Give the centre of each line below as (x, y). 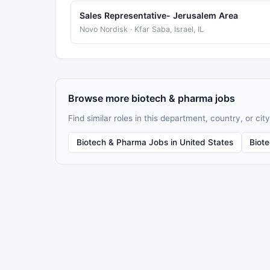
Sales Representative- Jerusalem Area (159, 16)
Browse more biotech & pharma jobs (152, 98)
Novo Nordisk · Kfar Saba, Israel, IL (141, 30)
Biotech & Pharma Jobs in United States (155, 142)
